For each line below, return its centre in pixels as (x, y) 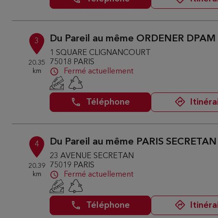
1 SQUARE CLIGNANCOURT (100, 53)
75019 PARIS (72, 165)
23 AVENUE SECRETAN (92, 156)
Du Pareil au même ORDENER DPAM (133, 39)
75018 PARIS (72, 62)
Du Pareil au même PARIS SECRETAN (133, 142)
